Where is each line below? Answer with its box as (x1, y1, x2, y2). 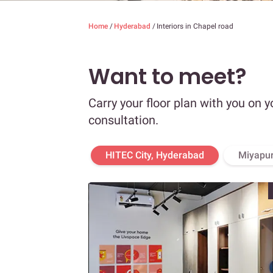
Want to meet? (88, 62, 247, 92)
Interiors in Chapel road (157, 22, 233, 31)
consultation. (88, 113, 158, 128)
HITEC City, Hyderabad (105, 149, 204, 161)
